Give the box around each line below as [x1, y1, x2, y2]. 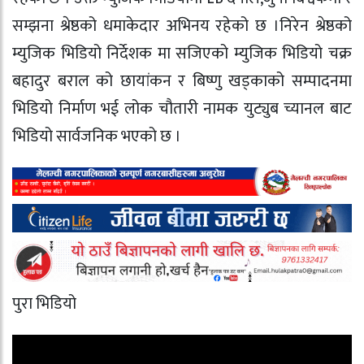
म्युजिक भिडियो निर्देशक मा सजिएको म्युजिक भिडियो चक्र [12, 40, 352, 68]
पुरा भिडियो [12, 290, 76, 318]
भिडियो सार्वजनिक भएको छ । [12, 123, 181, 151]
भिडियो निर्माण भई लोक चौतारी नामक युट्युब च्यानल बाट [12, 95, 352, 123]
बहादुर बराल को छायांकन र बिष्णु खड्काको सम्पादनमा [12, 67, 352, 96]
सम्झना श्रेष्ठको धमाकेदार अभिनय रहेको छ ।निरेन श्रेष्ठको [12, 12, 352, 41]
